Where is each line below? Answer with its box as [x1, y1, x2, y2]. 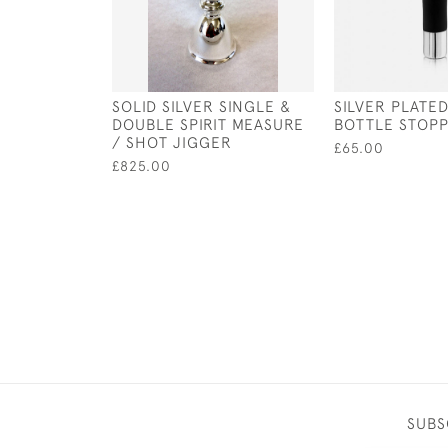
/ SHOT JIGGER [112, 133, 232, 151]
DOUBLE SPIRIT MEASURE [112, 115, 304, 133]
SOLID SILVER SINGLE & [112, 97, 291, 115]
